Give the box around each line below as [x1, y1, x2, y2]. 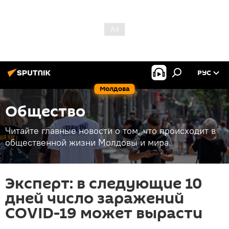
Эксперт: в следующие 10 [5, 173, 202, 195]
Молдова [99, 84, 130, 94]
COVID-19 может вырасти [5, 202, 202, 224]
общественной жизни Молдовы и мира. [5, 136, 171, 148]
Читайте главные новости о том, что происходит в [5, 125, 216, 136]
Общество [5, 101, 85, 123]
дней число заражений [5, 188, 184, 210]
